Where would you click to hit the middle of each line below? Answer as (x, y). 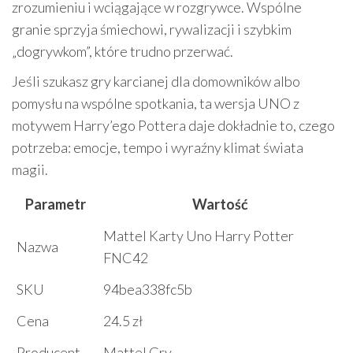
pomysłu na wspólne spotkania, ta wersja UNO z (156, 104)
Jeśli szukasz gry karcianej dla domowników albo (156, 82)
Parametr (55, 204)
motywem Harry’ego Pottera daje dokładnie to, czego (173, 126)
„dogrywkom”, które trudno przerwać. (123, 52)
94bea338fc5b (148, 290)
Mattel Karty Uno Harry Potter (199, 236)
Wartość (220, 204)
